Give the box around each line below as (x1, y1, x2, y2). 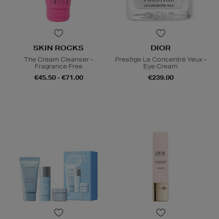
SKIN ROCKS (33, 44, 84, 53)
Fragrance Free (34, 62, 83, 71)
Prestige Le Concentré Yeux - (114, 55, 207, 64)
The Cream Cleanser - (23, 55, 93, 64)
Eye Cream (143, 62, 178, 71)
